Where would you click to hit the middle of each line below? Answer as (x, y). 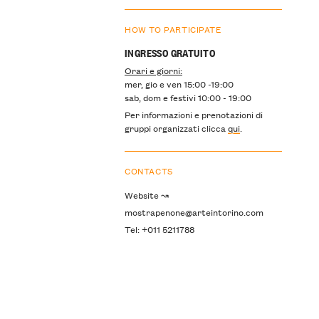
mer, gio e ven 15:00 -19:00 (179, 84)
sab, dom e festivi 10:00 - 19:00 (188, 98)
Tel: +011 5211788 (159, 229)
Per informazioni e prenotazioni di (193, 115)
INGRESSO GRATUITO (169, 53)
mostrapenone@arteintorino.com (194, 211)
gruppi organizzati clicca (176, 128)
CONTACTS (148, 170)
